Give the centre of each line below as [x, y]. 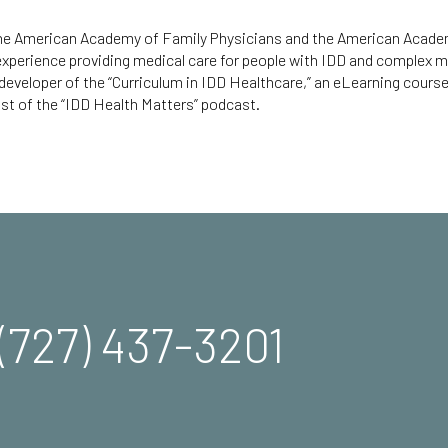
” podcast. [227, 103]
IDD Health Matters [129, 103]
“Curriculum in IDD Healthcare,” [209, 81]
